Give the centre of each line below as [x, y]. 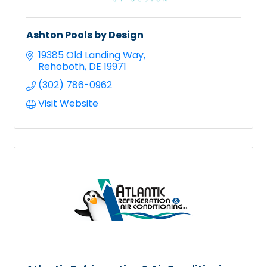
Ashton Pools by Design [85, 35]
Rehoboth [61, 67]
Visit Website [68, 104]
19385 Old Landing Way [91, 55]
